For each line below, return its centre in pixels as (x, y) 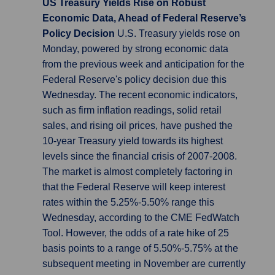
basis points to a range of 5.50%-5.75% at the (140, 248)
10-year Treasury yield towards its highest (133, 141)
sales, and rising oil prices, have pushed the (137, 126)
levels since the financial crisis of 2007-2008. (140, 156)
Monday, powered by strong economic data (135, 49)
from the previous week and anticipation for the (143, 64)
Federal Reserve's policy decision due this (134, 79)
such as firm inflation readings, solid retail (132, 110)
